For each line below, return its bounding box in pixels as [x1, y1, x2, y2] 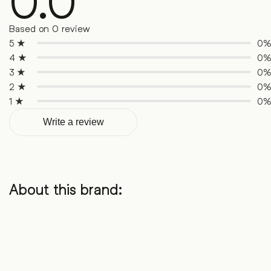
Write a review [42, 117, 104, 128]
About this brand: [9, 181, 123, 198]
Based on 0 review [9, 22, 90, 34]
